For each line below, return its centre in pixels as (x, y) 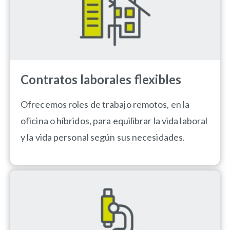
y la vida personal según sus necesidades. (103, 137)
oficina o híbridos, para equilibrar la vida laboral (114, 121)
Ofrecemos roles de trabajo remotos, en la (105, 104)
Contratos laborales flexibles (101, 80)
